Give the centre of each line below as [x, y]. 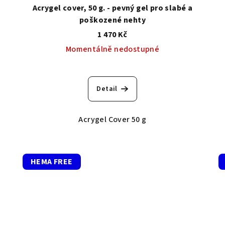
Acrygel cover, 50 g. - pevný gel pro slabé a [113, 8]
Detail [107, 89]
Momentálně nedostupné [113, 49]
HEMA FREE [51, 162]
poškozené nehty [112, 20]
